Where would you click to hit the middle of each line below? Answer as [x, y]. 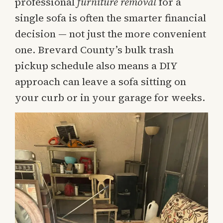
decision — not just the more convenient [111, 34]
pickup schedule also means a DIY [96, 65]
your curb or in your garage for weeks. [110, 97]
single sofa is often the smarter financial [111, 18]
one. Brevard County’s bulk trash [94, 50]
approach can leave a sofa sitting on [101, 81]
